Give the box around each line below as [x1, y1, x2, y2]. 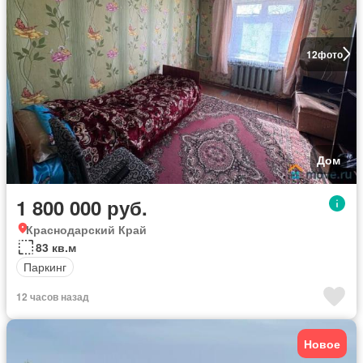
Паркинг [23, 258, 66, 275]
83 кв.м [36, 238, 76, 255]
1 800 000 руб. [16, 193, 147, 221]
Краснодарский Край [26, 220, 147, 237]
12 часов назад [16, 288, 89, 304]
